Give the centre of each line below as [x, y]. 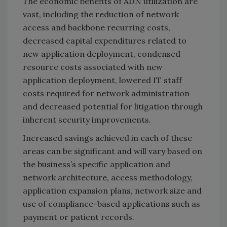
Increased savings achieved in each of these [107, 138]
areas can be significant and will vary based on [112, 151]
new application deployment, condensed [102, 53]
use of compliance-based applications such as [111, 203]
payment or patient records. [79, 217]
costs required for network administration [106, 93]
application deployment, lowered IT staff [102, 80]
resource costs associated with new [93, 67]
